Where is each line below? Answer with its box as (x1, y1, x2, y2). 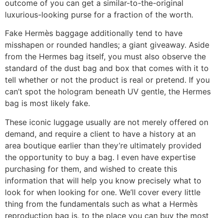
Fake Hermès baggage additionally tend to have (5, 28, 182, 38)
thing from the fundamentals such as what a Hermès (5, 199, 198, 209)
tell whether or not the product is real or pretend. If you (5, 75, 210, 85)
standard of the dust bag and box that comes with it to (5, 63, 209, 73)
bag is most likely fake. (5, 98, 90, 109)
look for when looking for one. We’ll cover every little (5, 187, 200, 197)
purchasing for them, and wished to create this (5, 163, 177, 174)
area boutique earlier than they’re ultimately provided (5, 140, 201, 150)
